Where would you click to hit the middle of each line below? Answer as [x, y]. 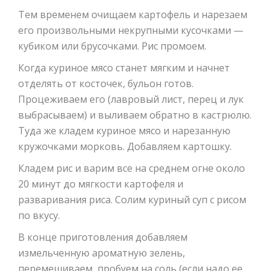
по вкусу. [39, 216]
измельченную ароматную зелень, [102, 253]
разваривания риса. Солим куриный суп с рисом [132, 200]
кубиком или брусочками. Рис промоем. [112, 46]
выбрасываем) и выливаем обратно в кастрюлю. [135, 115]
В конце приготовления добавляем [103, 237]
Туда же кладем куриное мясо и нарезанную [124, 131]
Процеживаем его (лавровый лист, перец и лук [131, 100]
